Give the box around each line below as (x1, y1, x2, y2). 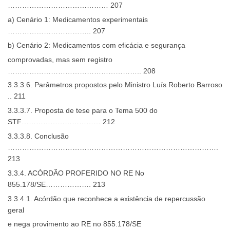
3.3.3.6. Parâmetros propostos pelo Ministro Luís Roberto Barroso (8, 81, 222, 89)
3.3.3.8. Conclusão (8, 131, 69, 140)
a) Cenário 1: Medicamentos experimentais (8, 15, 148, 24)
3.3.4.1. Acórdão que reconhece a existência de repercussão (8, 194, 205, 203)
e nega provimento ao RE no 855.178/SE (8, 220, 141, 228)
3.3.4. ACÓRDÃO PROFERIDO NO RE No (8, 168, 144, 177)
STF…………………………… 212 (8, 118, 115, 126)
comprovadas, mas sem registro (8, 55, 112, 64)
